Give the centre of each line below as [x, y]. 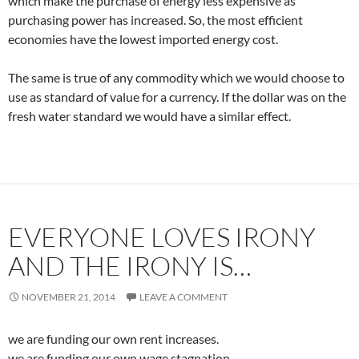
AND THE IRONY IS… [130, 266]
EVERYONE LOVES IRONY [162, 237]
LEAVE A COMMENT [184, 297]
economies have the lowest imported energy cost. [143, 39]
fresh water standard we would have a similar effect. [149, 116]
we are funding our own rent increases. [113, 339]
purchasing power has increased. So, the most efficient [155, 20]
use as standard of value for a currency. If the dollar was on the [177, 97]
